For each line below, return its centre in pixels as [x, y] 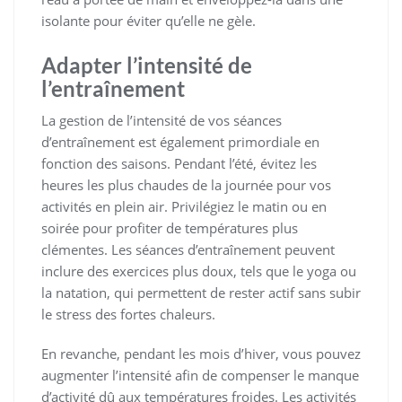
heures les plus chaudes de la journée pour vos [186, 185]
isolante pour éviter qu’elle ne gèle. [149, 21]
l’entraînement [113, 89]
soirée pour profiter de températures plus [170, 228]
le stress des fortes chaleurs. [128, 315]
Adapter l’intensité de [147, 66]
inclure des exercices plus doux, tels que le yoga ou [199, 271]
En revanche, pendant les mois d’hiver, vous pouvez [201, 354]
